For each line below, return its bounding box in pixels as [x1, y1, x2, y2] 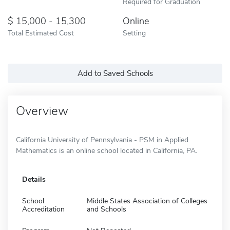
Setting [123, 27, 146, 38]
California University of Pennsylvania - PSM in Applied [16, 135, 188, 145]
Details [22, 174, 46, 184]
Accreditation [22, 204, 65, 214]
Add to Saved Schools [77, 68, 153, 79]
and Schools [87, 204, 126, 214]
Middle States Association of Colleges [87, 196, 207, 206]
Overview [16, 102, 68, 119]
